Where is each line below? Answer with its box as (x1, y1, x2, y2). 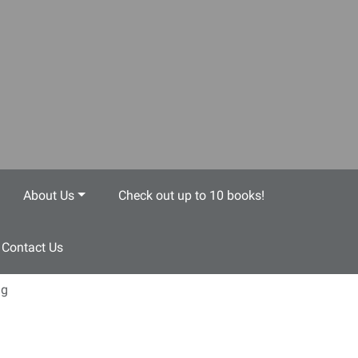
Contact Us (2, 240, 64, 256)
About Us (22, 187, 74, 203)
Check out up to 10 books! (118, 187, 265, 203)
